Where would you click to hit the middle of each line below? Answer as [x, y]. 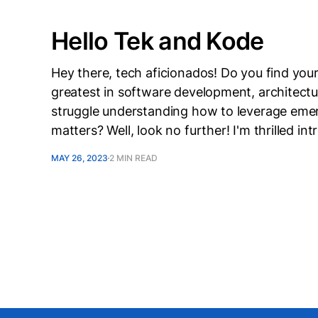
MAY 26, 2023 [79, 158]
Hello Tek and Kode [158, 41]
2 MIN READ [133, 158]
